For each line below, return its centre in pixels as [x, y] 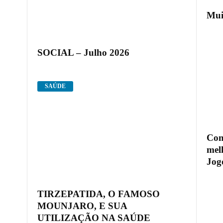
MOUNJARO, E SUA [82, 206]
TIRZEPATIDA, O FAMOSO [98, 194]
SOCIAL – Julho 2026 [83, 53]
